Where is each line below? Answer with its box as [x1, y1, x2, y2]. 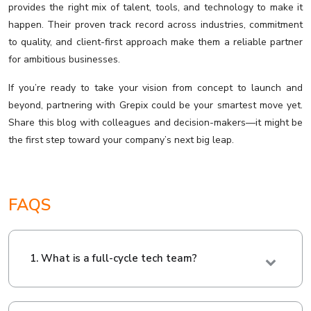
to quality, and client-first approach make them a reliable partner [8, 35, 303, 49]
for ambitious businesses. [8, 53, 120, 67]
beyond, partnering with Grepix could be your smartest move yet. [8, 99, 303, 112]
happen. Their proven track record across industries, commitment [8, 18, 303, 32]
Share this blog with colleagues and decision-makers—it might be [8, 116, 303, 130]
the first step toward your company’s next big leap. [8, 133, 234, 147]
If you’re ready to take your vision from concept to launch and [8, 81, 303, 95]
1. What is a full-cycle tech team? [30, 251, 197, 266]
